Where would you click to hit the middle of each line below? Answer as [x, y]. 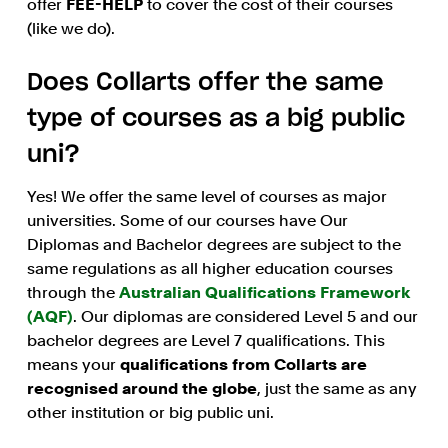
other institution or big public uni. [150, 413]
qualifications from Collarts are [243, 365]
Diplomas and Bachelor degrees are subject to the [213, 245]
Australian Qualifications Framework [264, 293]
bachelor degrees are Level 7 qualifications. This [205, 341]
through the [70, 293]
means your [73, 365]
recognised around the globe [141, 389]
